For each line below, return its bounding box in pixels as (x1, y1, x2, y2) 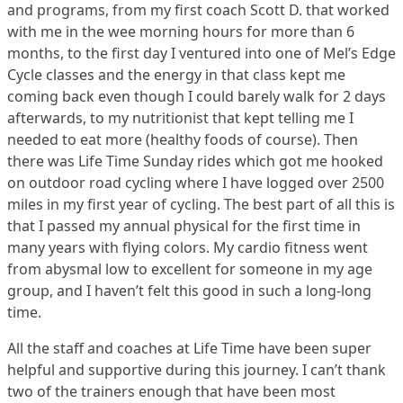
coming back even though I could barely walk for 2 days (7, 86, 386, 106)
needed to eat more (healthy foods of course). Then (7, 130, 358, 149)
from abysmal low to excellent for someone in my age (7, 259, 372, 279)
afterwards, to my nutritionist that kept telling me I (7, 108, 354, 128)
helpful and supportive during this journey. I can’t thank (7, 360, 386, 380)
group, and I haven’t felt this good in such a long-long (7, 281, 372, 300)
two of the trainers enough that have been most (7, 381, 336, 401)
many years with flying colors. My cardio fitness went (7, 237, 368, 257)
